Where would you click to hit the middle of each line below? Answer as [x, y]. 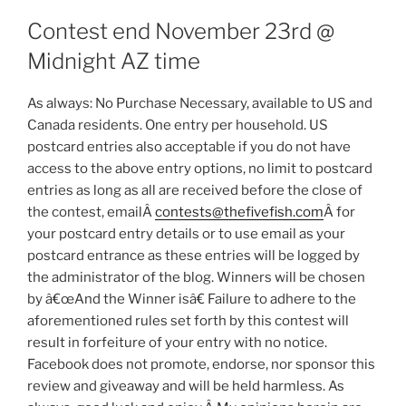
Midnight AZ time [114, 61]
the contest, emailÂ [91, 212]
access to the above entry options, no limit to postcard [200, 168]
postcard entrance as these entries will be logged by [193, 255]
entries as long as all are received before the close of [195, 190]
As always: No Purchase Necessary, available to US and [200, 103]
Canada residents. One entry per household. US [178, 125]
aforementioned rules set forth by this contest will [188, 320]
